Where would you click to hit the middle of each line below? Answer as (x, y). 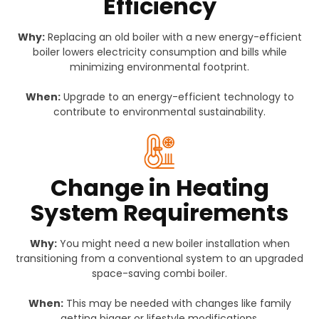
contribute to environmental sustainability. (159, 112)
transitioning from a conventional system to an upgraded (159, 259)
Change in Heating (159, 188)
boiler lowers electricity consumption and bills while (159, 52)
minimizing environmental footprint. (159, 67)
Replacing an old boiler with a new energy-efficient (173, 37)
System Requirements (159, 213)
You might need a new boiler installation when (173, 244)
